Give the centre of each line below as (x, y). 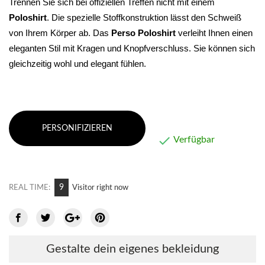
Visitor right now (100, 188)
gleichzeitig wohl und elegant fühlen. (77, 64)
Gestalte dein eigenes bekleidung (132, 249)
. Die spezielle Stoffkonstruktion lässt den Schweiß (144, 18)
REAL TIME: (30, 188)
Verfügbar (193, 140)
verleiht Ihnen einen (214, 33)
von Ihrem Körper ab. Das (60, 33)
